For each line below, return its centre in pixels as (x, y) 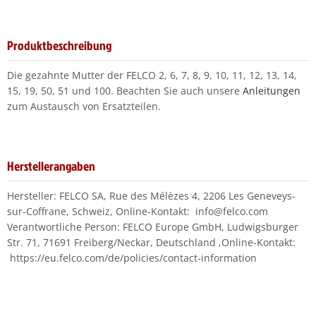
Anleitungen (272, 90)
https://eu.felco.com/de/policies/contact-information (132, 257)
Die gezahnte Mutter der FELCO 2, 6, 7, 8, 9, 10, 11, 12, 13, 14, (152, 75)
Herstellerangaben (51, 166)
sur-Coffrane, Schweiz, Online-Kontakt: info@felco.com (138, 211)
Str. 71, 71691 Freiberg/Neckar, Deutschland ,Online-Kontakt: (151, 242)
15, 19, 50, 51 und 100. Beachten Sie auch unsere (125, 90)
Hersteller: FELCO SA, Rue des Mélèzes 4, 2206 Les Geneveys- (151, 195)
